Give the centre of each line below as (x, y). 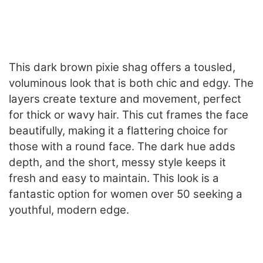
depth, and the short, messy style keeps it (117, 163)
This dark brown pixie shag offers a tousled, (122, 68)
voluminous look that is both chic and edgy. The (131, 83)
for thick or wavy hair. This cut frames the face (129, 115)
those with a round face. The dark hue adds (122, 147)
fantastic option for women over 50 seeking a (126, 194)
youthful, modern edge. (69, 210)
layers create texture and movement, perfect (125, 99)
